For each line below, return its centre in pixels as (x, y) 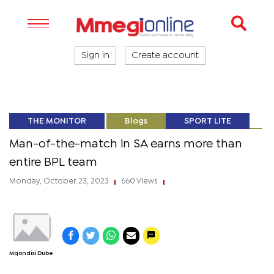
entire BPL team (53, 162)
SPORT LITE (208, 121)
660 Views (139, 181)
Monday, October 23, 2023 (60, 181)
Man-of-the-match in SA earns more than (126, 144)
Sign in (95, 56)
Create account (165, 56)
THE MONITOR (57, 121)
